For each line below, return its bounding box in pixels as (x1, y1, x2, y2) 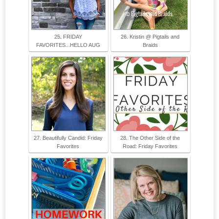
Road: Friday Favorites (123, 143, 177, 150)
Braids (142, 42, 158, 48)
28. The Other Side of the (120, 135, 180, 141)
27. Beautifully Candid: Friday (33, 135, 103, 141)
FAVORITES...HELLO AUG (36, 42, 100, 48)
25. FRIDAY (54, 34, 82, 40)
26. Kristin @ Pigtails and (121, 34, 179, 40)
